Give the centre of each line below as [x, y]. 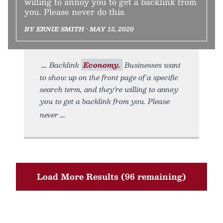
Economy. [102, 65]
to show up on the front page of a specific [109, 77]
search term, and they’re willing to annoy [109, 89]
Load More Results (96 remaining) [111, 176]
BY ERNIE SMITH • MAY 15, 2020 [79, 29]
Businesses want [152, 65]
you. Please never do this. [75, 12]
